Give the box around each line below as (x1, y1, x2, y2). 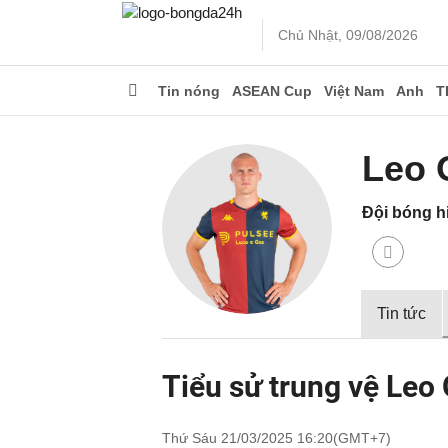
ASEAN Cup (232, 83, 312, 99)
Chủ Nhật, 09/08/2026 (278, 27, 418, 43)
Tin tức (377, 305, 426, 322)
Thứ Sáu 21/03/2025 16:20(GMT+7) (162, 430, 391, 446)
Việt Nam (324, 83, 384, 99)
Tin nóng (158, 83, 220, 99)
